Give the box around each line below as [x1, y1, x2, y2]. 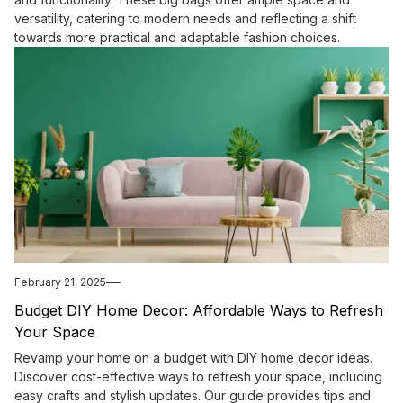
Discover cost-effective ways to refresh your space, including [14, 369, 382, 385]
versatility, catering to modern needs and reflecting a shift [14, 11, 356, 27]
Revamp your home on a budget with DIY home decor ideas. [14, 350, 372, 366]
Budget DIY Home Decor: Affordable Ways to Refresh [14, 301, 383, 320]
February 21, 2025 [14, 275, 106, 290]
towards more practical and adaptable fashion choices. [14, 30, 340, 46]
